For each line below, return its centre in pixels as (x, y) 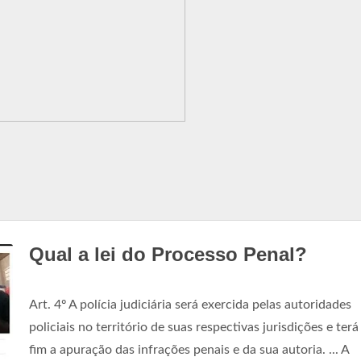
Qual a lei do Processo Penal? (168, 254)
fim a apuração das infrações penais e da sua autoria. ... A (189, 350)
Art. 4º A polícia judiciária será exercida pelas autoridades (190, 305)
